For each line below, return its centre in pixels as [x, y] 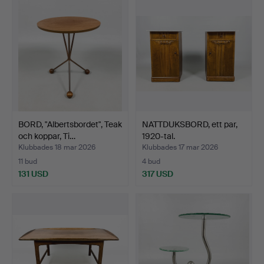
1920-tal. [159, 136]
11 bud [28, 161]
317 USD [158, 174]
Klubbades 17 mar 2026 [180, 147]
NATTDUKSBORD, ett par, [190, 124]
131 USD [33, 174]
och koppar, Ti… [47, 136]
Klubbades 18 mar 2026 [57, 147]
